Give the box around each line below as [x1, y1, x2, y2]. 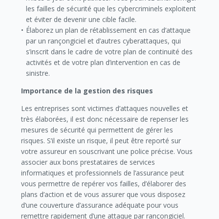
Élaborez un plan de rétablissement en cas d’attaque [26, 25, 191, 35]
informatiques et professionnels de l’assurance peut [21, 168, 184, 177]
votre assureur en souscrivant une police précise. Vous [21, 147, 193, 156]
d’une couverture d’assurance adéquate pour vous [21, 200, 178, 210]
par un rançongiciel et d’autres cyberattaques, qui [26, 36, 181, 45]
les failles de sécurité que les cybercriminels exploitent [26, 4, 197, 13]
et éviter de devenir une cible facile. [26, 15, 137, 24]
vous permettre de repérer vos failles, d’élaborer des [21, 179, 186, 188]
